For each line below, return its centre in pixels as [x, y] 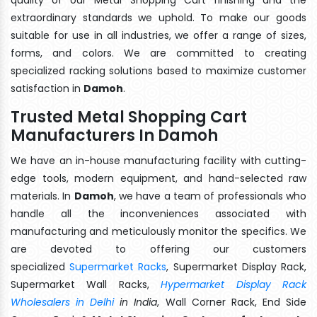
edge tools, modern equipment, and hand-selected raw [158, 178]
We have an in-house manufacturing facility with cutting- [158, 160]
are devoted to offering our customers [158, 249]
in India [136, 302]
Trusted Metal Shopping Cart [129, 117]
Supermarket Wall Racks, [86, 284]
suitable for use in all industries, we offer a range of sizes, [158, 35]
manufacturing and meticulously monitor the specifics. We [158, 231]
